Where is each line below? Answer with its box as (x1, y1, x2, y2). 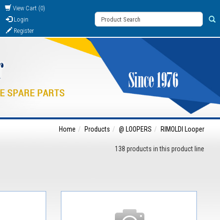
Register (12, 27, 34, 34)
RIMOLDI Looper (161, 125, 204, 134)
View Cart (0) (11, 4, 45, 12)
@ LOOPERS (119, 125, 152, 134)
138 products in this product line (115, 145, 204, 153)
